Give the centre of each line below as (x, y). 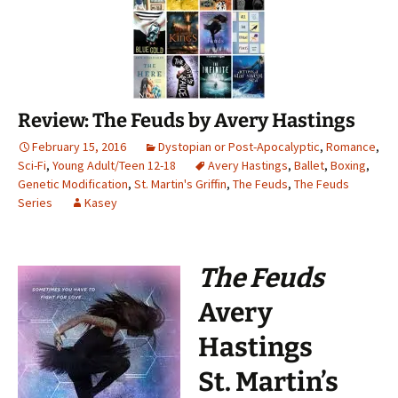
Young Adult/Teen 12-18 (114, 166)
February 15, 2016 (79, 147)
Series (35, 203)
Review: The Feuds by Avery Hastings (187, 121)
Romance (351, 147)
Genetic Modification (73, 184)
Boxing (348, 166)
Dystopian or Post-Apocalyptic (239, 147)
